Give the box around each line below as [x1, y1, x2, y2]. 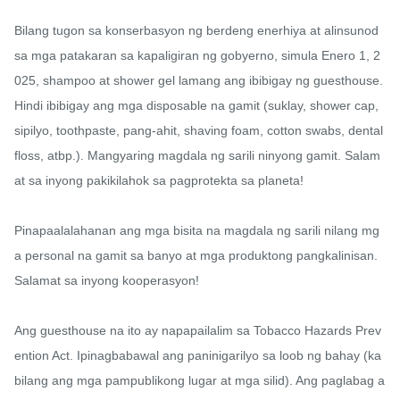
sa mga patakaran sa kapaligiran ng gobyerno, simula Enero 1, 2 [14, 48, 380, 63]
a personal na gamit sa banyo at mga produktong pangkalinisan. [14, 248, 378, 263]
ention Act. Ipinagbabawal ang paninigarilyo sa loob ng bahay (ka [14, 348, 381, 363]
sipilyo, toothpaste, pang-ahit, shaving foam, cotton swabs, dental [14, 123, 383, 138]
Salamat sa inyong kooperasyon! [14, 273, 199, 288]
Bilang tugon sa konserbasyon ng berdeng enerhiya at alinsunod [14, 23, 379, 38]
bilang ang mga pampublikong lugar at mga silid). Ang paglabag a [14, 373, 385, 388]
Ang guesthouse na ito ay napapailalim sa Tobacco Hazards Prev [14, 323, 381, 338]
